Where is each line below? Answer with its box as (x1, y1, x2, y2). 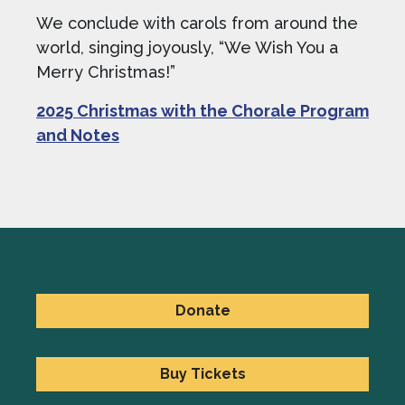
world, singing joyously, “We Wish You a (36, 38, 338, 57)
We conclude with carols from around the (36, 14, 358, 33)
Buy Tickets (159, 365, 246, 382)
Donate (174, 302, 231, 319)
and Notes (36, 126, 119, 145)
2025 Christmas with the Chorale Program (36, 101, 369, 120)
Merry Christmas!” (36, 62, 175, 81)
